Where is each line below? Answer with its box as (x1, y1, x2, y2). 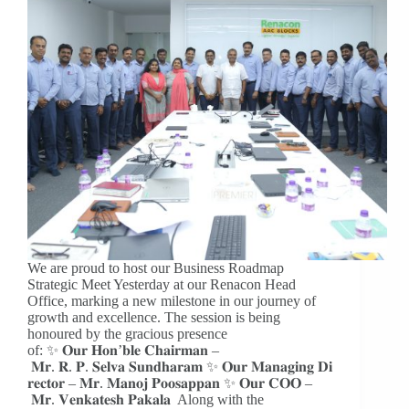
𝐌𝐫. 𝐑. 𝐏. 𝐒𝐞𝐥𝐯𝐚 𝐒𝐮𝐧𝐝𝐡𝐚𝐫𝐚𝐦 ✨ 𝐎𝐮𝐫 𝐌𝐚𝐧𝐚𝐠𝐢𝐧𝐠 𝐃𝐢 (27, 359, 332, 375)
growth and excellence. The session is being (27, 309, 280, 326)
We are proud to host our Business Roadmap (27, 260, 284, 277)
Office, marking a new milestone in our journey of (27, 293, 316, 309)
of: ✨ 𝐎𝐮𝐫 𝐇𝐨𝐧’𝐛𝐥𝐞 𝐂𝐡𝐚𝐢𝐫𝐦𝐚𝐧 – (27, 342, 219, 359)
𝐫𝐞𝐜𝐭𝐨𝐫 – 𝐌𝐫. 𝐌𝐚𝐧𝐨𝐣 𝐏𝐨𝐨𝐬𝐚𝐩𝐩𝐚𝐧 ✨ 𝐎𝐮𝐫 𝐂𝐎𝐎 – (27, 375, 312, 392)
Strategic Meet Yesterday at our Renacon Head (27, 277, 296, 293)
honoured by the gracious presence (27, 326, 227, 342)
